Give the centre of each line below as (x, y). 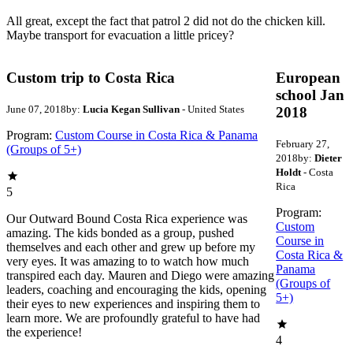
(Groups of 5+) (44, 150)
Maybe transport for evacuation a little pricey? (120, 35)
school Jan (310, 95)
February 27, (303, 144)
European (308, 78)
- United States (212, 110)
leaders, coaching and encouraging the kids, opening (136, 290)
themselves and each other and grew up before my (131, 247)
